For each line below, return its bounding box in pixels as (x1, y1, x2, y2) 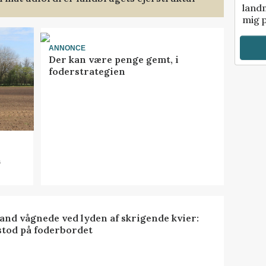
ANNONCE (48, 44, 85, 53)
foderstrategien (48, 65, 125, 77)
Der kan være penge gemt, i (48, 53, 179, 65)
